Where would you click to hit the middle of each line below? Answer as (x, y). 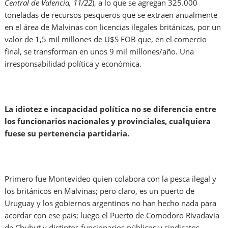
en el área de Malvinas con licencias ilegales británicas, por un (113, 27)
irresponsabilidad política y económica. (73, 64)
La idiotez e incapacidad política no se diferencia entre (111, 109)
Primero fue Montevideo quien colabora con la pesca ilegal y (111, 179)
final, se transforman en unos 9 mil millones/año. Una (99, 52)
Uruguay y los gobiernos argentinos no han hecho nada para (111, 203)
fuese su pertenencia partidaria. (67, 134)
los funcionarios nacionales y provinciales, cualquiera (108, 121)
